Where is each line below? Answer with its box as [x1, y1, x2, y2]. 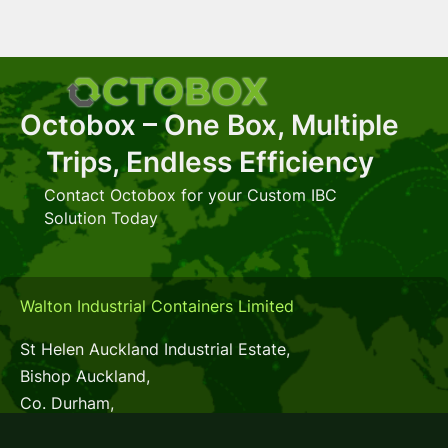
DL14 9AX [20, 420, 93, 440]
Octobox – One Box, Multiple [20, 108, 400, 142]
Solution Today [43, 207, 158, 228]
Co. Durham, [20, 393, 114, 413]
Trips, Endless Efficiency [45, 145, 374, 179]
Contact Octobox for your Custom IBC [43, 184, 337, 205]
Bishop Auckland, [20, 366, 150, 386]
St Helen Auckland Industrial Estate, [20, 339, 290, 359]
